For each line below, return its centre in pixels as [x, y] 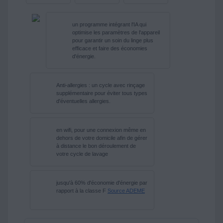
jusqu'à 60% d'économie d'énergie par [102, 183]
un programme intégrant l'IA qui [109, 24]
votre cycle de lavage [82, 154]
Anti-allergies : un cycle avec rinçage [101, 85]
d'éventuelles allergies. [83, 101]
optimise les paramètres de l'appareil [116, 32]
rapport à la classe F [82, 191]
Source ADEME [126, 191]
